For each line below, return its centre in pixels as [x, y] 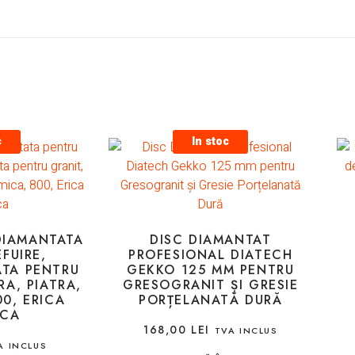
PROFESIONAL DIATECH [211, 255]
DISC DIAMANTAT [211, 240]
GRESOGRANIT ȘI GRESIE [210, 285]
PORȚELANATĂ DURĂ [210, 300]
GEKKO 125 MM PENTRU [211, 270]
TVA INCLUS [246, 331]
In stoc [211, 142]
